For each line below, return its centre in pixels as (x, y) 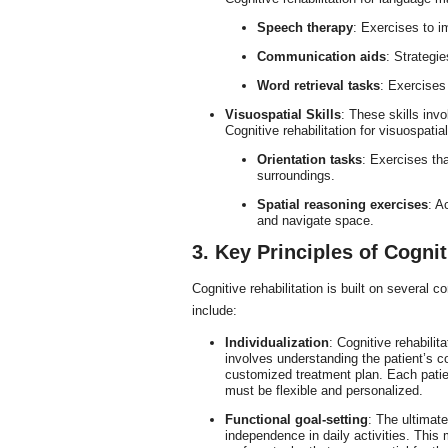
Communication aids (321, 56)
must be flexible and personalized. (323, 390)
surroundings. (296, 175)
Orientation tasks (309, 159)
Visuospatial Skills (282, 114)
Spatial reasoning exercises (342, 204)
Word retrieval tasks (318, 85)
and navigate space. (315, 220)
